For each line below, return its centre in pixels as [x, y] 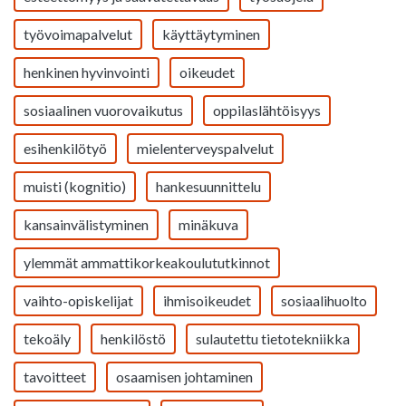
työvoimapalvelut [78, 34]
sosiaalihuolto [324, 300]
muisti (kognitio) [75, 186]
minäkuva [208, 224]
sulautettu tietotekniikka [273, 338]
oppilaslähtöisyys [267, 110]
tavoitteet [55, 377]
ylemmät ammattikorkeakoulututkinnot [147, 262]
